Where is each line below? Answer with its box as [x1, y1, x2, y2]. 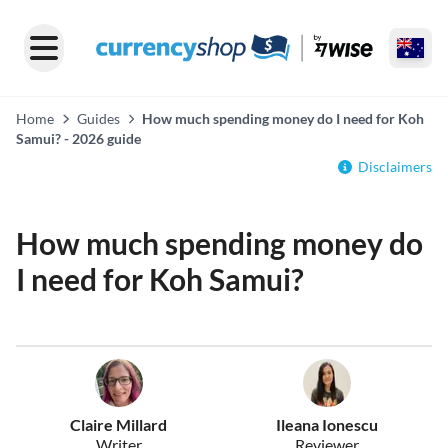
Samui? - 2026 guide [16, 130, 141, 147]
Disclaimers [358, 158, 432, 175]
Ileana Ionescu [275, 415, 378, 434]
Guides [76, 110, 120, 127]
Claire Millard [70, 415, 168, 434]
